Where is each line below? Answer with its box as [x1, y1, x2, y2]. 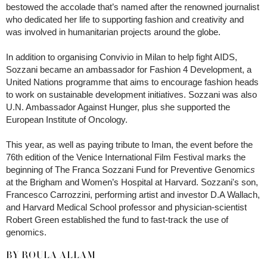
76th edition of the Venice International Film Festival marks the [6, 151, 246, 162]
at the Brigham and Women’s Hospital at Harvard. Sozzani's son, [6, 176, 258, 187]
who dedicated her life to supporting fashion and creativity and [6, 14, 244, 24]
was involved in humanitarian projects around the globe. [6, 26, 221, 37]
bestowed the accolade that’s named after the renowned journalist [6, 1, 259, 12]
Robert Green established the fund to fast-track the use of [6, 214, 228, 225]
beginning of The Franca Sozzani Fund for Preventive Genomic [6, 164, 250, 175]
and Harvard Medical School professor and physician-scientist [6, 201, 247, 212]
